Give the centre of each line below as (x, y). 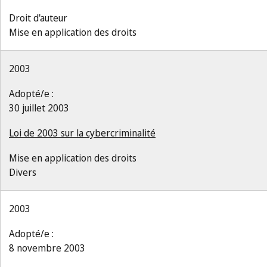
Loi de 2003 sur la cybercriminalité (82, 133)
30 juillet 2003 (39, 108)
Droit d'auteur (38, 18)
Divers (23, 172)
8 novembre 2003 (47, 248)
